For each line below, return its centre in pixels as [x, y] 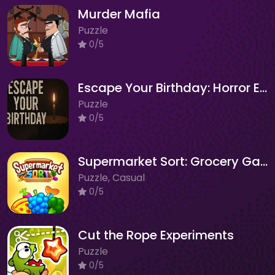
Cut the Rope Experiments [156, 235]
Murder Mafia [119, 14]
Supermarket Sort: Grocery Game [264, 161]
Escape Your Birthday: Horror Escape [263, 87]
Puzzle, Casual [111, 177]
